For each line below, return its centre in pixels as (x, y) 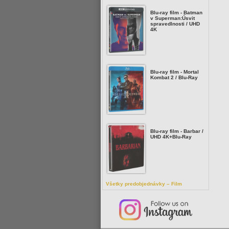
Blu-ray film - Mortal (175, 72)
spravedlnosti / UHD (175, 24)
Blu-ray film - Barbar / (177, 131)
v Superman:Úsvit (173, 18)
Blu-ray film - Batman (176, 13)
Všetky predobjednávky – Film (144, 184)
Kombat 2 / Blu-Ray (174, 77)
